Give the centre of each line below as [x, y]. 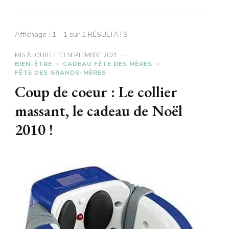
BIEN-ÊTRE [33, 64]
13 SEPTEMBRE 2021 [88, 55]
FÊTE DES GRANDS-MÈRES [61, 73]
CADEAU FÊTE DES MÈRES [108, 64]
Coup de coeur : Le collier [96, 92]
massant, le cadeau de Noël [99, 111]
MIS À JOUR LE [37, 55]
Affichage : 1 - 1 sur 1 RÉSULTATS [71, 35]
